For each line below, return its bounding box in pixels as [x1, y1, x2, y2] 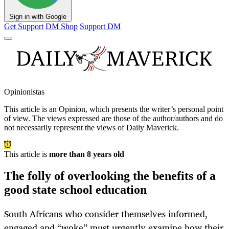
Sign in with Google [9, 13, 66, 21]
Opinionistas [4, 87, 44, 97]
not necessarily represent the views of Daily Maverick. [4, 123, 179, 132]
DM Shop [45, 22, 78, 31]
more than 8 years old [49, 150, 124, 159]
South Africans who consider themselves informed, [4, 206, 208, 222]
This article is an [4, 105, 59, 114]
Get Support [4, 22, 43, 31]
